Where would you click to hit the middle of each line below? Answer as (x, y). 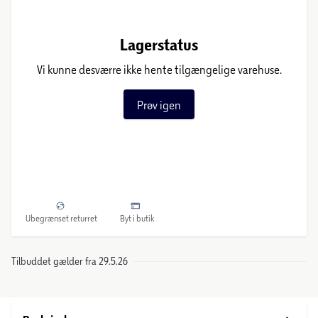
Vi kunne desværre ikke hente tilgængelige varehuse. (159, 69)
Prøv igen (159, 104)
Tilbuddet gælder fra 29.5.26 (70, 261)
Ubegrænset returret (61, 218)
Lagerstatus (159, 45)
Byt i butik (137, 218)
